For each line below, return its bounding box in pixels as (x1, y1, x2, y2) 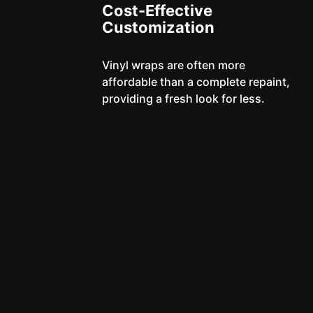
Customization (101, 18, 214, 36)
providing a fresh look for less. (101, 92, 265, 105)
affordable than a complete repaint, (101, 75, 290, 89)
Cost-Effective (101, 1, 212, 20)
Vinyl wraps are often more (101, 58, 245, 72)
